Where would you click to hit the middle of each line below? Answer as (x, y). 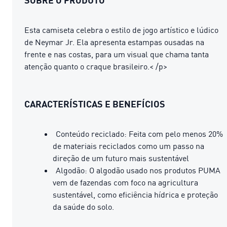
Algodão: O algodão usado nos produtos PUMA (138, 170)
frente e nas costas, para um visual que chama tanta (117, 54)
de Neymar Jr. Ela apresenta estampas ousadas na (114, 42)
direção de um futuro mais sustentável (121, 158)
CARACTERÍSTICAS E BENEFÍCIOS (95, 104)
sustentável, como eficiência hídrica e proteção (135, 194)
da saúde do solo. (83, 206)
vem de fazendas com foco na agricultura (125, 182)
